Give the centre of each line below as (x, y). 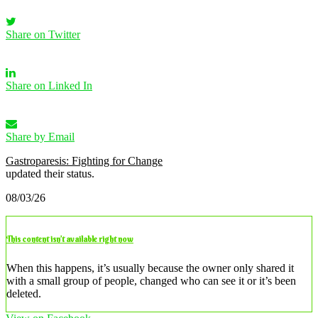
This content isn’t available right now (70, 239)
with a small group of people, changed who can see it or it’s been (151, 280)
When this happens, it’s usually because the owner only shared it (150, 268)
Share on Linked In (49, 85)
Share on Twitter (43, 34)
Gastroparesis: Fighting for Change (84, 160)
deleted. (24, 293)
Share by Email (40, 136)
